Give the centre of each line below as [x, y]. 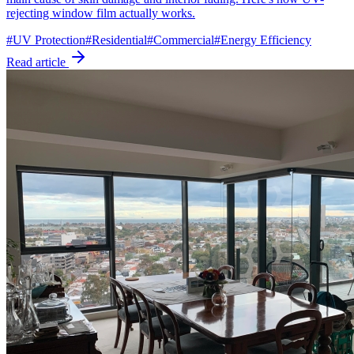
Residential [119, 40]
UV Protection [49, 40]
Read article [38, 62]
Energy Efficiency [266, 40]
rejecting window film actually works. [101, 13]
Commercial [184, 40]
